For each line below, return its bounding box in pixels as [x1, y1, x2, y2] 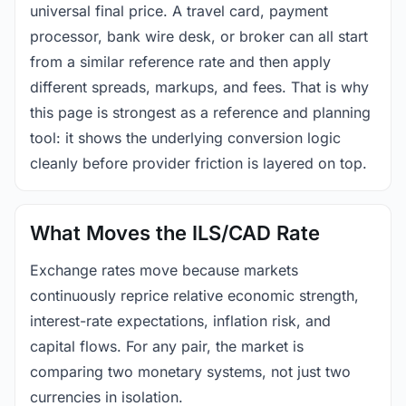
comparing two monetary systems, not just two [30, 362, 351, 381]
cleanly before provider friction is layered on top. [30, 153, 367, 172]
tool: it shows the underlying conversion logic [30, 128, 341, 147]
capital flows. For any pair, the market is [30, 336, 304, 355]
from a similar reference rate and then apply [30, 52, 331, 71]
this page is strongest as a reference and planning [30, 102, 371, 121]
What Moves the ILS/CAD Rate [30, 220, 320, 245]
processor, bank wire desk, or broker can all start [30, 26, 368, 45]
